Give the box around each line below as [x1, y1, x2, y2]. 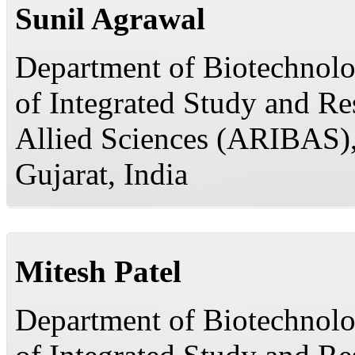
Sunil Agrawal [15, 2, 205, 36]
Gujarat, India [15, 157, 188, 191]
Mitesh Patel [15, 254, 181, 288]
